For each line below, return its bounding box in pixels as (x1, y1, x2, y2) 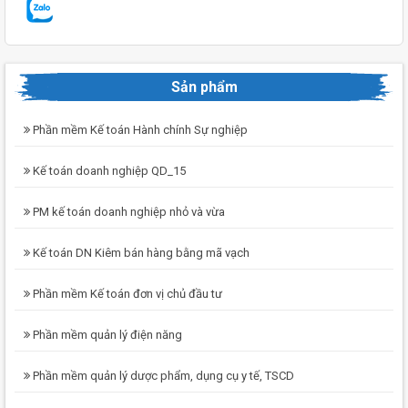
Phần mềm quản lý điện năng (30, 327, 182, 342)
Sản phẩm (170, 77, 238, 96)
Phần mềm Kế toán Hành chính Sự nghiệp (30, 122, 248, 137)
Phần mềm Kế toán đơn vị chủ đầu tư (30, 286, 222, 301)
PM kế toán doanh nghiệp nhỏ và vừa (30, 204, 225, 219)
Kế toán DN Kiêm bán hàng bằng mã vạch (30, 245, 250, 260)
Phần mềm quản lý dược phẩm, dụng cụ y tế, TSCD (30, 368, 294, 382)
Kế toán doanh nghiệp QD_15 (30, 163, 186, 178)
